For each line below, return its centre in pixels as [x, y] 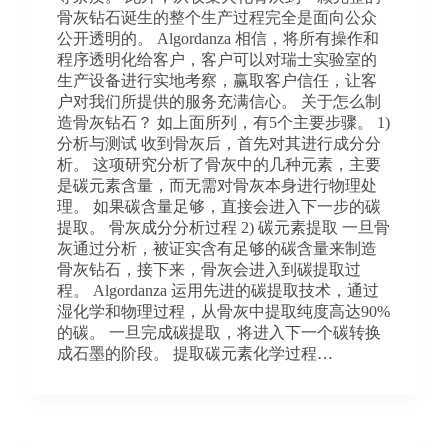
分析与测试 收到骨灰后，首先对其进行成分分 [218, 143]
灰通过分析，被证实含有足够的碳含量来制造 [216, 248]
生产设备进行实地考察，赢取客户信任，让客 [216, 80]
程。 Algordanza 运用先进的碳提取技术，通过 [217, 290]
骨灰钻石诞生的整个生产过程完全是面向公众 [216, 17]
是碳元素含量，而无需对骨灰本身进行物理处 [216, 185]
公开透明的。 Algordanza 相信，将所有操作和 [217, 38]
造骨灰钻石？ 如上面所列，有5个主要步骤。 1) [223, 122]
